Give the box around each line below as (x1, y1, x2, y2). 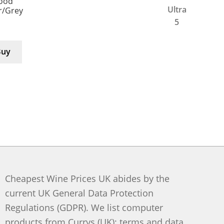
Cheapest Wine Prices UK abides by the (5, 172, 170, 185)
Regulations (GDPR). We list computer (5, 201, 163, 214)
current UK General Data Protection (5, 187, 154, 199)
